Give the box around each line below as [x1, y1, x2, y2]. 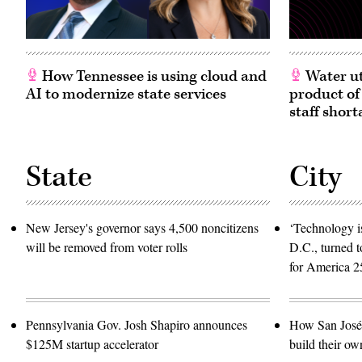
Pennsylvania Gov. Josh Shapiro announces [26, 315, 247, 333]
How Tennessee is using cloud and [39, 65, 267, 86]
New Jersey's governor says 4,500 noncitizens [26, 218, 259, 236]
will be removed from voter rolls [26, 238, 187, 255]
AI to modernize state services [26, 83, 226, 104]
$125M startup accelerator [26, 335, 158, 352]
